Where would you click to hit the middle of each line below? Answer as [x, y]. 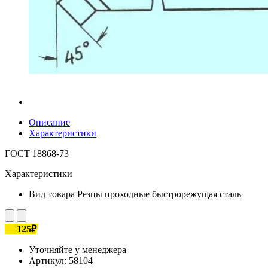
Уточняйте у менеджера [77, 249]
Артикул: [49, 260]
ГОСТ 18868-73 [37, 153]
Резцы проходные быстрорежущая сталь [159, 194]
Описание [49, 122]
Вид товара [52, 194]
